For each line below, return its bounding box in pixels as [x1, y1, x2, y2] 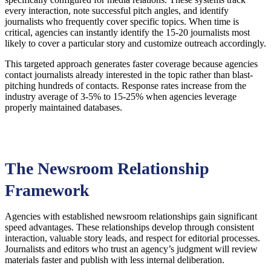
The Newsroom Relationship [5, 159, 209, 178]
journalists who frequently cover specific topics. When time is [5, 16, 239, 27]
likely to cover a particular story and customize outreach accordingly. [5, 38, 266, 49]
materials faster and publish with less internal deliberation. [5, 255, 224, 266]
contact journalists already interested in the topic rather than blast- [5, 70, 253, 80]
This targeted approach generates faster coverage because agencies [5, 59, 258, 70]
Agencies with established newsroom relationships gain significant [5, 211, 257, 222]
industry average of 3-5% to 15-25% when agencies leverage [5, 91, 237, 102]
